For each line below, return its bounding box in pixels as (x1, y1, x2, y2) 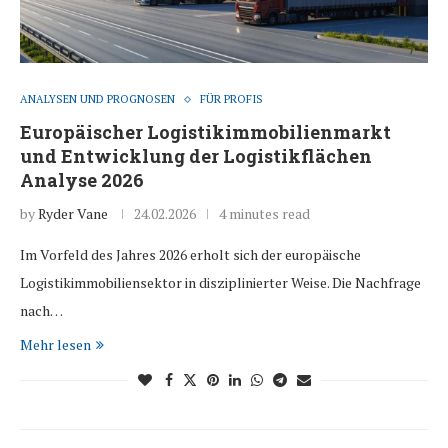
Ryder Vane (38, 204, 108, 224)
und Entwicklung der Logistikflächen (20, 144, 372, 169)
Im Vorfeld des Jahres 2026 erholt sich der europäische (20, 245, 361, 265)
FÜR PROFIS (200, 92, 263, 107)
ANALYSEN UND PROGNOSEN (20, 92, 175, 107)
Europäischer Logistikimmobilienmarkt (20, 120, 391, 145)
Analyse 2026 (20, 168, 144, 193)
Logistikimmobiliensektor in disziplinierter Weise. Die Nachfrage (20, 273, 421, 293)
